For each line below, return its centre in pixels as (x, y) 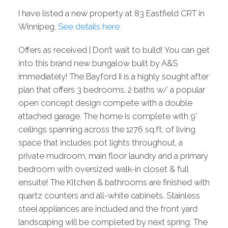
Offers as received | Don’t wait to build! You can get (114, 50)
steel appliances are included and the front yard (108, 209)
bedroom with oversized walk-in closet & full (103, 169)
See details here (89, 26)
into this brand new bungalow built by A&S (98, 63)
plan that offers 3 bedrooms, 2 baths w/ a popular (111, 90)
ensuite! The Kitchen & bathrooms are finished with (114, 182)
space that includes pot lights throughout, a (100, 142)
